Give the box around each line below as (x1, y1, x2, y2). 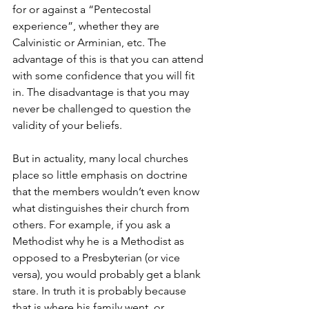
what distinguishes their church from (12, 201, 192, 215)
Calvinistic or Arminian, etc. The (12, 36, 169, 49)
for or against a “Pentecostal (12, 3, 154, 16)
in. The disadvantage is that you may (12, 86, 192, 99)
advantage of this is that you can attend (12, 52, 206, 66)
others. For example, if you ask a (12, 218, 173, 231)
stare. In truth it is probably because (12, 284, 189, 297)
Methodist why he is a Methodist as (12, 235, 187, 248)
